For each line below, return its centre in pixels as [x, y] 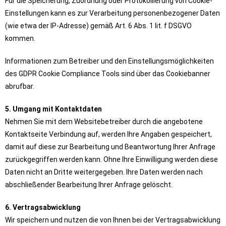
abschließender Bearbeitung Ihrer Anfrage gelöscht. [89, 185]
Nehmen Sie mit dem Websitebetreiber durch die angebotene [104, 122]
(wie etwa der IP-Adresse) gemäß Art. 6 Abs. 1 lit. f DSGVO [98, 26]
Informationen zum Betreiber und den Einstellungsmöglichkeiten [109, 61]
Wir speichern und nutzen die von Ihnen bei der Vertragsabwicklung [113, 220]
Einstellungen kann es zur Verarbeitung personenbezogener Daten [112, 13]
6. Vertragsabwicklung [43, 207]
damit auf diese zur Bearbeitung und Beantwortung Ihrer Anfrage [110, 147]
